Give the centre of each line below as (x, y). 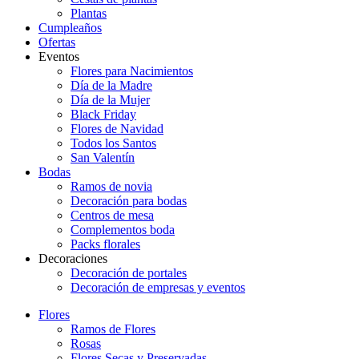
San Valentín (103, 157)
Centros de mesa (112, 215)
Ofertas (57, 42)
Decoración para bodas (129, 201)
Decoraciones (73, 258)
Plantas (89, 13)
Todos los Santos (113, 143)
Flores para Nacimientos (132, 71)
